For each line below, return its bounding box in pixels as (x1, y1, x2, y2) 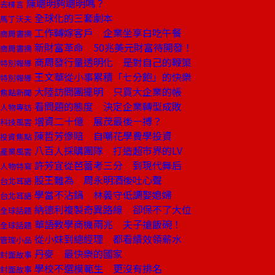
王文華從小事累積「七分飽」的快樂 (32, 69, 192, 84)
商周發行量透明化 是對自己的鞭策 (32, 55, 192, 69)
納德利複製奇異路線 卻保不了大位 (32, 202, 192, 217)
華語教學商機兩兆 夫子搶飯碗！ (32, 217, 182, 231)
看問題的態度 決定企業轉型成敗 (32, 99, 182, 114)
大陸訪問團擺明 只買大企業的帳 (32, 84, 182, 99)
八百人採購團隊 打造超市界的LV (32, 143, 182, 158)
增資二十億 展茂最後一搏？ (32, 114, 162, 128)
